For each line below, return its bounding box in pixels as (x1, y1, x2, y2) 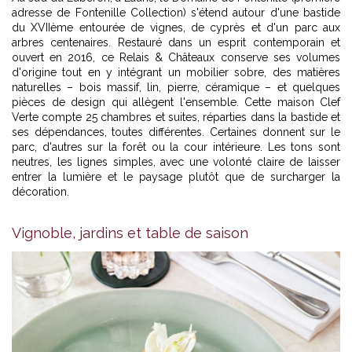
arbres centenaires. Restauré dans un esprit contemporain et (12, 35, 340, 49)
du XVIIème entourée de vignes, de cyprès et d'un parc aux (12, 20, 340, 34)
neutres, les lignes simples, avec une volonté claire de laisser (12, 155, 340, 168)
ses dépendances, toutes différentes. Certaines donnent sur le (12, 125, 340, 138)
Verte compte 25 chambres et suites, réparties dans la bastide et (12, 110, 340, 123)
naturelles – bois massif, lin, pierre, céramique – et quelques (12, 80, 340, 93)
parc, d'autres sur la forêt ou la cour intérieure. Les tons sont (12, 140, 340, 153)
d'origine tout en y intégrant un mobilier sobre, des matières (12, 65, 340, 79)
